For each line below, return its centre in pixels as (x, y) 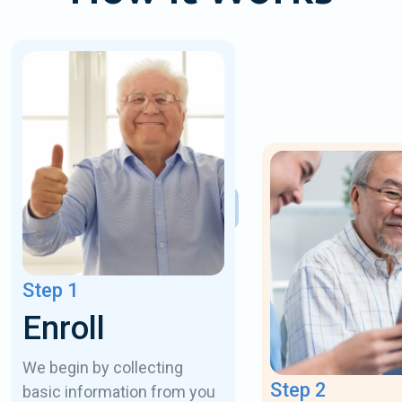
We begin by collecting (102, 368)
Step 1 (50, 291)
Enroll (63, 329)
